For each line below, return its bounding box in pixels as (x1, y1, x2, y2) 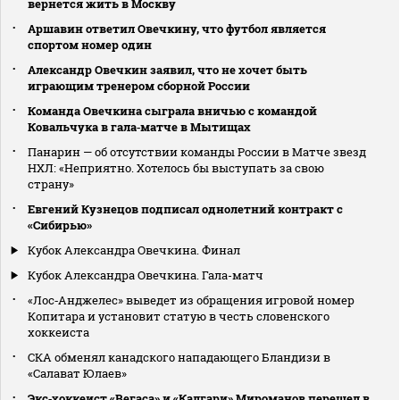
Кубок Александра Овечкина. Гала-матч (28, 266, 263, 283)
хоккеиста (28, 323, 89, 340)
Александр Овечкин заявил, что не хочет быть (28, 61, 307, 78)
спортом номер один (28, 36, 152, 53)
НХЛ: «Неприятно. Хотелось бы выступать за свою (28, 159, 324, 176)
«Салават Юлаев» (28, 364, 127, 381)
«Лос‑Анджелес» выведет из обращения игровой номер (28, 291, 354, 308)
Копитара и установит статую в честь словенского (28, 307, 329, 324)
